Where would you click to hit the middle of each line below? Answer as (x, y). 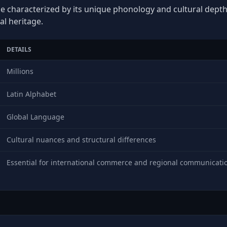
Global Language (35, 117)
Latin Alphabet (31, 94)
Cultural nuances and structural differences (81, 140)
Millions (20, 71)
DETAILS (19, 49)
